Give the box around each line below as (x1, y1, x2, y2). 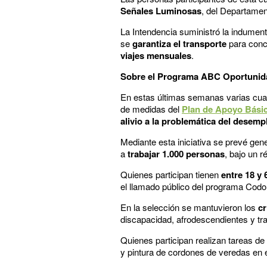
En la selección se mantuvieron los (120, 200, 256, 213)
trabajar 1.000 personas (128, 147, 225, 160)
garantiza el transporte (132, 36, 226, 50)
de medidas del (120, 102, 182, 115)
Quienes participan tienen (120, 167, 221, 181)
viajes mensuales (120, 48, 191, 62)
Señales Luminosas (120, 4, 201, 17)
